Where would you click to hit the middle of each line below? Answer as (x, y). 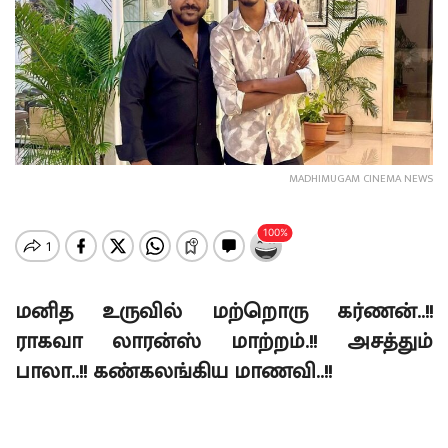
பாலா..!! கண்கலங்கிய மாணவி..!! (173, 372)
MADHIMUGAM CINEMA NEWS (361, 178)
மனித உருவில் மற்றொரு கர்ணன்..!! (224, 312)
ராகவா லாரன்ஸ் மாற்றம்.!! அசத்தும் (224, 342)
